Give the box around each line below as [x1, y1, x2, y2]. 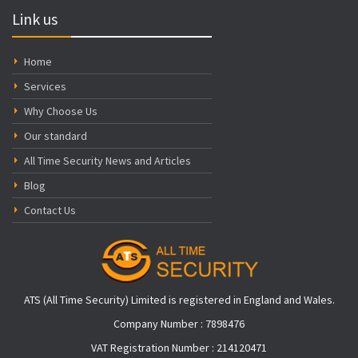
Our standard [24, 128, 87, 143]
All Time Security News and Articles [24, 153, 191, 168]
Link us [12, 8, 58, 29]
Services [24, 78, 66, 93]
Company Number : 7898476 [113, 316, 245, 331]
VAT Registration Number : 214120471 [91, 340, 267, 355]
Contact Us [24, 202, 76, 217]
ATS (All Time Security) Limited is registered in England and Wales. [23, 292, 335, 307]
